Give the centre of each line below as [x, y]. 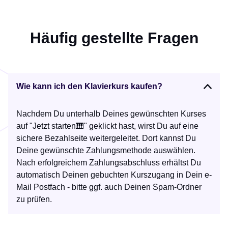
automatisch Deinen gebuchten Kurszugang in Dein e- [114, 175]
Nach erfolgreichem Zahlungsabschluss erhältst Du [109, 162]
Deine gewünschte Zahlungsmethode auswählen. [106, 150]
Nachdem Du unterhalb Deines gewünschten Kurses [111, 113]
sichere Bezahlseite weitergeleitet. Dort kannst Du [106, 138]
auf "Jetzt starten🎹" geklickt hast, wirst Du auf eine [107, 126]
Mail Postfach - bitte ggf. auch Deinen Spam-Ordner [109, 187]
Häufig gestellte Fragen [114, 38]
